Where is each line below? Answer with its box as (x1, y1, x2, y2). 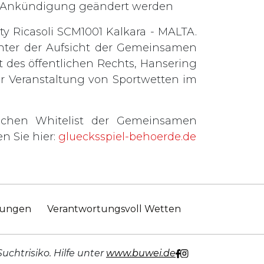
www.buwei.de (105, 247, 176, 259)
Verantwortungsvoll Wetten (47, 203, 181, 214)
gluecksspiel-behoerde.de (58, 130, 196, 143)
